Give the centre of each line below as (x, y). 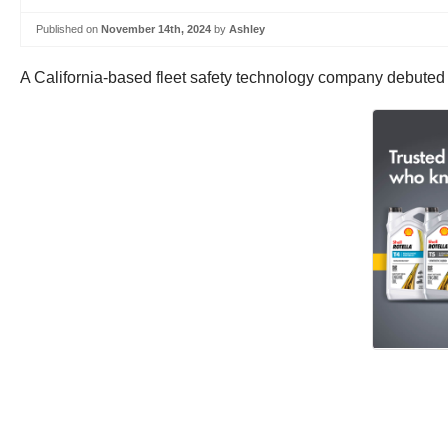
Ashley (247, 29)
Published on (68, 29)
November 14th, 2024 (156, 29)
